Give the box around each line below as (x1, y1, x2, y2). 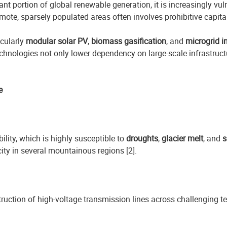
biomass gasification (91, 35, 166, 47)
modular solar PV (26, 35, 88, 47)
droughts (126, 133, 158, 144)
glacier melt (162, 133, 203, 144)
